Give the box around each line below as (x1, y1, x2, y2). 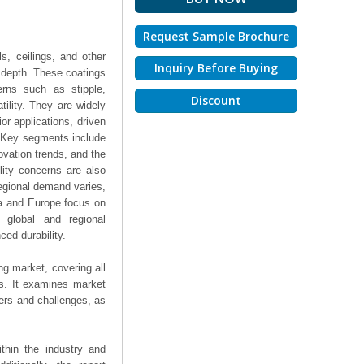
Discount (191, 93, 241, 108)
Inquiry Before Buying (154, 60, 278, 76)
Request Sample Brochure (143, 28, 289, 44)
